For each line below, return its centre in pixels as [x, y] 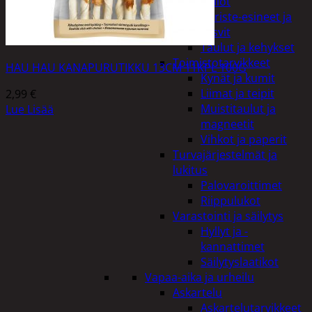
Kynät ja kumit [238, 78]
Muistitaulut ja [238, 109]
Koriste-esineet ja [246, 17]
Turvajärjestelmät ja [225, 155]
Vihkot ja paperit [244, 139]
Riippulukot [231, 201]
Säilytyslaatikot [240, 262]
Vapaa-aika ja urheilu [200, 277]
